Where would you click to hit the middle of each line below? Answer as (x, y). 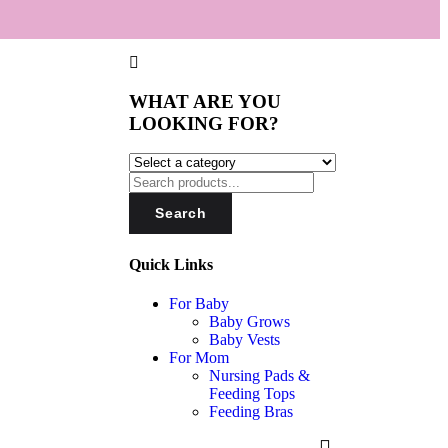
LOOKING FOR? (204, 123)
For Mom (199, 357)
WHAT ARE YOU (205, 101)
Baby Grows (250, 321)
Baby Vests (245, 339)
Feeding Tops (252, 393)
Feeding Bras (251, 411)
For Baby (199, 303)
